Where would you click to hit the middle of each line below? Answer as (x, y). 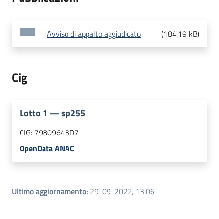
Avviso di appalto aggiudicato (94, 34)
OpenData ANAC (47, 148)
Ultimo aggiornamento (49, 191)
